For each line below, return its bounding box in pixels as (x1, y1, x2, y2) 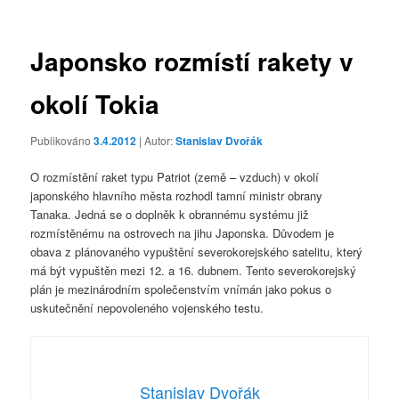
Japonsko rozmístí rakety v (30, 42, 354, 79)
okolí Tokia (30, 85, 160, 122)
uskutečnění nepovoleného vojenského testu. (30, 299, 265, 317)
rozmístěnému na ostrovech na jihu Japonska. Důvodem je (30, 224, 335, 242)
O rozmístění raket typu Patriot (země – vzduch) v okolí (30, 168, 320, 186)
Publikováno (30, 132, 94, 148)
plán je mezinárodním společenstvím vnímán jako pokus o (30, 281, 332, 298)
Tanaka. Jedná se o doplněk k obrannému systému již (30, 206, 310, 224)
